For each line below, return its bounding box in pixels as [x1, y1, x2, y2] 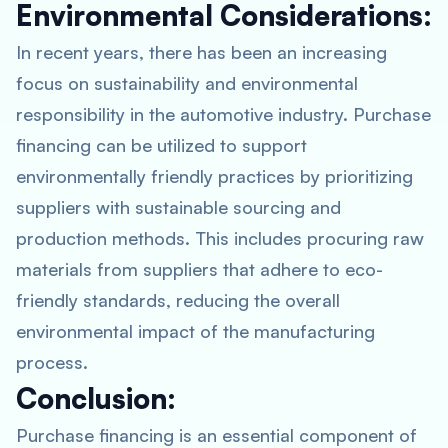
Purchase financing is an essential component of [16, 424, 417, 446]
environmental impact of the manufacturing [16, 320, 375, 342]
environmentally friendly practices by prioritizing [16, 165, 413, 187]
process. [16, 351, 88, 373]
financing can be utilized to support [16, 134, 307, 156]
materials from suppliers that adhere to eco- [16, 258, 383, 280]
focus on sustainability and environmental [16, 72, 358, 94]
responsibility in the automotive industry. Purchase [16, 103, 431, 125]
